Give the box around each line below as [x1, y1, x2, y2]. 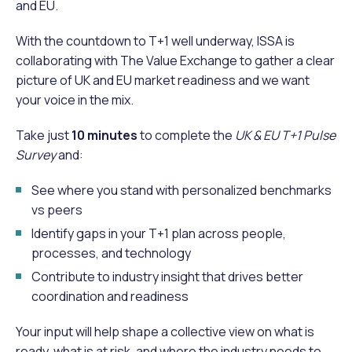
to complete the [137, 126, 235, 144]
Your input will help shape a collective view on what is [16, 322, 314, 340]
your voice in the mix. [16, 90, 134, 108]
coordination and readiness [31, 287, 189, 305]
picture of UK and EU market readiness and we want [16, 71, 310, 89]
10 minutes [71, 126, 137, 144]
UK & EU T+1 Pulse [235, 126, 335, 144]
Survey [16, 145, 56, 163]
